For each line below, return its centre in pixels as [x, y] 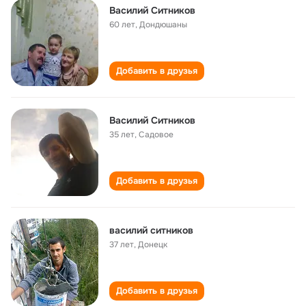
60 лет [122, 25]
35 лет [122, 135]
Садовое [156, 135]
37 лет [122, 245]
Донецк [153, 245]
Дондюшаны [163, 25]
